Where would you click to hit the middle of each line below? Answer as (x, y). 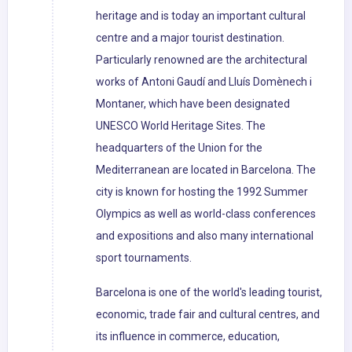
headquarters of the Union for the (179, 148)
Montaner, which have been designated (193, 104)
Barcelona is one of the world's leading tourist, (209, 293)
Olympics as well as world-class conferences (206, 214)
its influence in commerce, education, (188, 337)
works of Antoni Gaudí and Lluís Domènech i (204, 82)
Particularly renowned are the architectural (202, 60)
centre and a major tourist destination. (190, 38)
